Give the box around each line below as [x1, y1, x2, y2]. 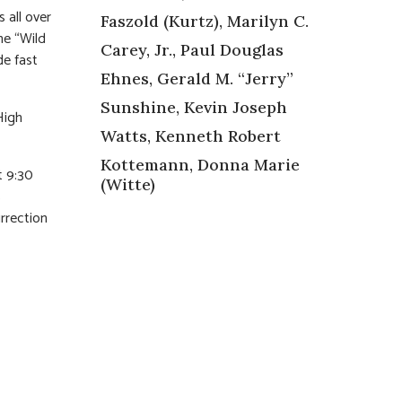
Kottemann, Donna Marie [100, 153, 300, 175]
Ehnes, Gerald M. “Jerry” [100, 67, 293, 89]
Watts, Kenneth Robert [100, 125, 281, 146]
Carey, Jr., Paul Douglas [100, 39, 284, 60]
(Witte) [100, 173, 155, 195]
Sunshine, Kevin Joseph [100, 96, 287, 118]
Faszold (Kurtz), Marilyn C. [100, 10, 309, 31]
